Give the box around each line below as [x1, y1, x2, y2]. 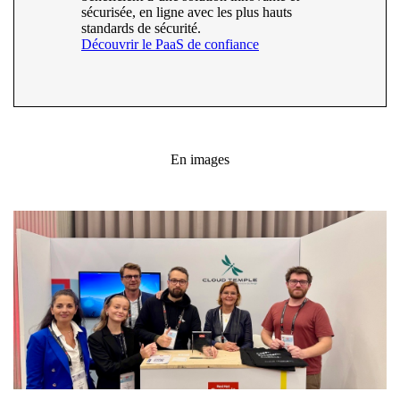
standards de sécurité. [81, 21, 201, 37]
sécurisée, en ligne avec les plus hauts [81, 4, 292, 21]
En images [171, 152, 229, 168]
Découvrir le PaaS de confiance [81, 37, 259, 53]
